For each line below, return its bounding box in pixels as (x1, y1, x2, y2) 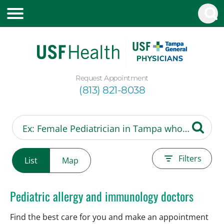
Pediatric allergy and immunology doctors (10, 186, 193, 205)
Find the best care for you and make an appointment (10, 211, 208, 222)
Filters (178, 152, 201, 164)
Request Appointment (75, 73, 148, 82)
